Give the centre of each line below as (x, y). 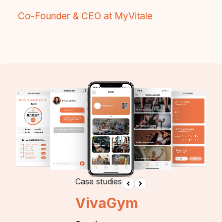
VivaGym (107, 203)
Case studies (99, 181)
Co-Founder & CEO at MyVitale (85, 16)
